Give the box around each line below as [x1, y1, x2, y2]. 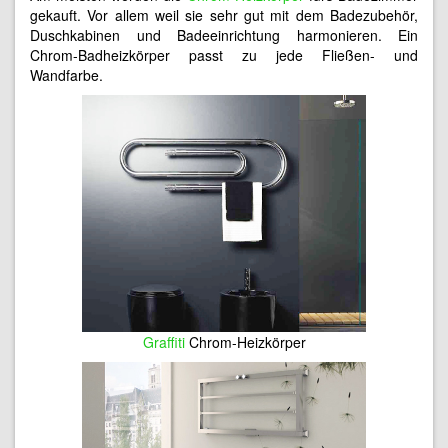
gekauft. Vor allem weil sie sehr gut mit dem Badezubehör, [30, 5, 418, 26]
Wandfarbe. [30, 65, 103, 86]
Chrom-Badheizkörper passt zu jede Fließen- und [30, 45, 418, 66]
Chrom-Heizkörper [184, 331, 306, 352]
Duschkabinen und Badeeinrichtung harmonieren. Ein [30, 25, 418, 46]
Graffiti [142, 331, 185, 352]
